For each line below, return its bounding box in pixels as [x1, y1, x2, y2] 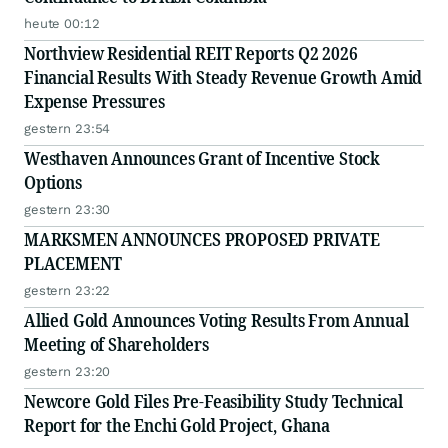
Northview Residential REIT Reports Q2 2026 [24, 41, 358, 66]
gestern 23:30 [24, 202, 111, 218]
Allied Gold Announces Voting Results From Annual [24, 308, 409, 333]
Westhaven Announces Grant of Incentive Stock [24, 146, 381, 171]
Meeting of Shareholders [24, 332, 209, 357]
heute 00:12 [24, 16, 100, 32]
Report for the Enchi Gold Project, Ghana [24, 413, 330, 438]
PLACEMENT [24, 251, 122, 276]
